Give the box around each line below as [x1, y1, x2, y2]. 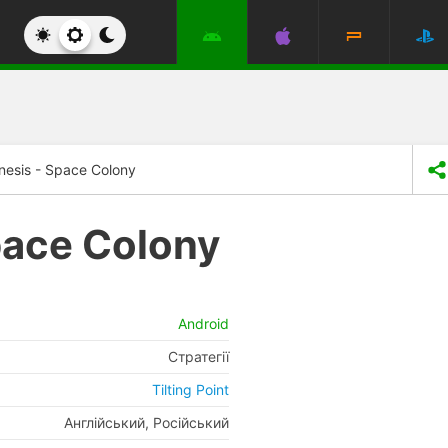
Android [178, 315, 229, 332]
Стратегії [168, 348, 229, 365]
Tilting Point [152, 381, 229, 398]
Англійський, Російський [64, 414, 229, 431]
